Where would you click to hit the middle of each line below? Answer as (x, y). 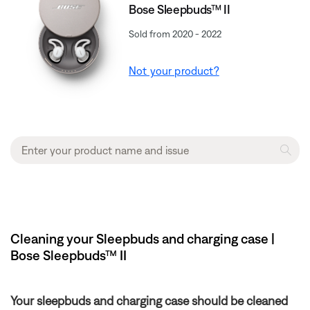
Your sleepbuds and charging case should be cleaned (149, 300)
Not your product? (174, 71)
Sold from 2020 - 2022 (175, 34)
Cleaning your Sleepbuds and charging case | (143, 238)
